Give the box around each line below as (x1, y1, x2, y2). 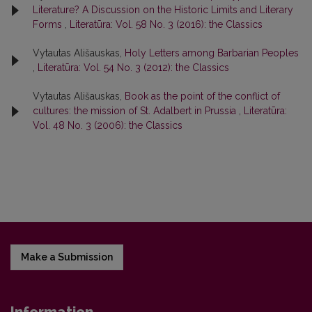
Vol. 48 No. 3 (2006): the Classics (33, 120, 182, 131)
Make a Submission (21, 251, 113, 263)
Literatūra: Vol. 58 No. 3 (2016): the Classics (70, 19, 263, 30)
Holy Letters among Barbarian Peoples (125, 47, 299, 58)
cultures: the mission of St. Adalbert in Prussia (33, 105, 239, 116)
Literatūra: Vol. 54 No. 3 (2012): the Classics (38, 62, 229, 73)
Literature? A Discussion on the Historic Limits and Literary (33, 4, 293, 15)
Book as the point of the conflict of (125, 91, 280, 102)
